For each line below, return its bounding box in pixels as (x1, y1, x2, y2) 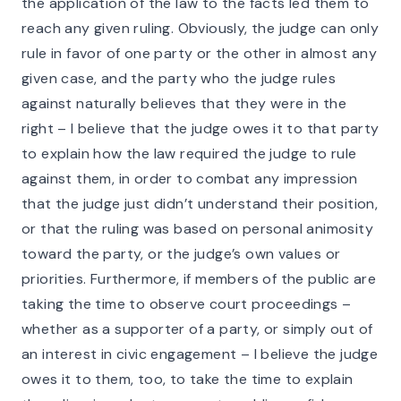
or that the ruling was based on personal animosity (21, 219, 373, 238)
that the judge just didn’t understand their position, (21, 194, 379, 213)
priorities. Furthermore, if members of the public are (21, 269, 377, 288)
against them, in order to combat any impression (21, 169, 358, 188)
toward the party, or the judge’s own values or (21, 244, 341, 263)
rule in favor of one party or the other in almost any (21, 44, 378, 63)
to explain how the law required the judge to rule (21, 144, 357, 163)
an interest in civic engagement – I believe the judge (21, 345, 379, 363)
